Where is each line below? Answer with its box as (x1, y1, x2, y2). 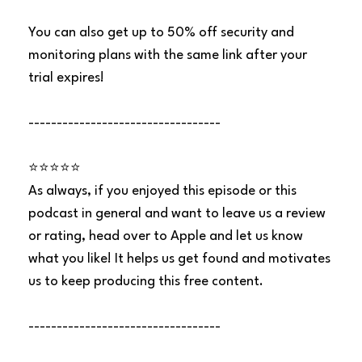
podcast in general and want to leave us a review (28, 207, 326, 221)
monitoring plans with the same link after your (28, 48, 308, 63)
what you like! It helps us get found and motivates (28, 252, 331, 267)
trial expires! (28, 71, 105, 86)
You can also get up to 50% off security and (28, 26, 295, 40)
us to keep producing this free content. (28, 275, 264, 289)
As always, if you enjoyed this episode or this (28, 184, 297, 199)
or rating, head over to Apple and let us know (28, 229, 304, 244)
